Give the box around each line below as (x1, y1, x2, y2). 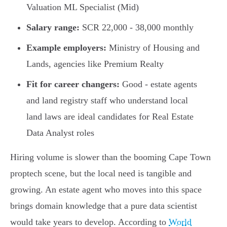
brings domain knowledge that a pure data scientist (10, 201, 197, 211)
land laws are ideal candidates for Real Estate (26, 111, 194, 122)
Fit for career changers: (26, 79, 120, 90)
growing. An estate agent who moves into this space (10, 184, 202, 195)
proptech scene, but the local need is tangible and (10, 168, 192, 179)
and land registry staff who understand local (26, 95, 188, 106)
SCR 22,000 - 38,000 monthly (80, 22, 194, 33)
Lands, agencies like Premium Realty (26, 59, 164, 69)
